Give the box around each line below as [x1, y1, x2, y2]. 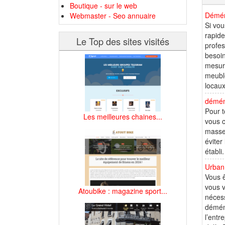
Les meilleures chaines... [83, 111, 162, 122]
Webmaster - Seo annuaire [70, 11, 156, 21]
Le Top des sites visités [76, 35, 169, 48]
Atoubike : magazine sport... [78, 185, 167, 196]
